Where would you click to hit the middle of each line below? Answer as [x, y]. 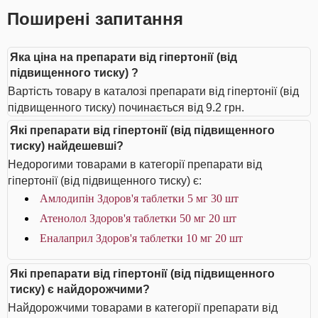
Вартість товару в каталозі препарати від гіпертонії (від [153, 91]
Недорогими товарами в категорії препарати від [135, 164]
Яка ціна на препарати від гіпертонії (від [124, 57]
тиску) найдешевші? [67, 146]
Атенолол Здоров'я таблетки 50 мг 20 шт [138, 218]
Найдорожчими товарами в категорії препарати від [143, 308]
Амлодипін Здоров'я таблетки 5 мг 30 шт [139, 198]
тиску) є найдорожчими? [80, 289]
